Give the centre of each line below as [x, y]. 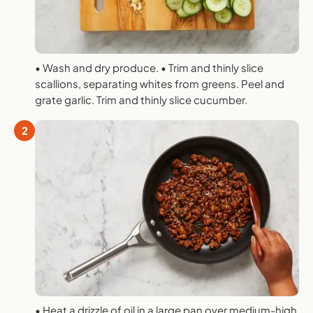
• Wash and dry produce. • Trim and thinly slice [149, 68]
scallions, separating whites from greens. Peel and [160, 84]
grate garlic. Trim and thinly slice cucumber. [141, 100]
